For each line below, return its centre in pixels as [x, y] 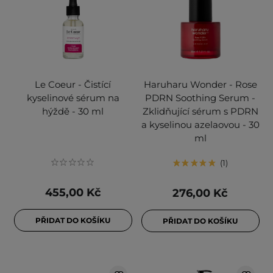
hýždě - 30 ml [73, 112]
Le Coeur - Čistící [73, 85]
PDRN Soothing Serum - [200, 98]
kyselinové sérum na [73, 98]
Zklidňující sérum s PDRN [200, 112]
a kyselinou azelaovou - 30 [200, 125]
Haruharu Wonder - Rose [200, 85]
